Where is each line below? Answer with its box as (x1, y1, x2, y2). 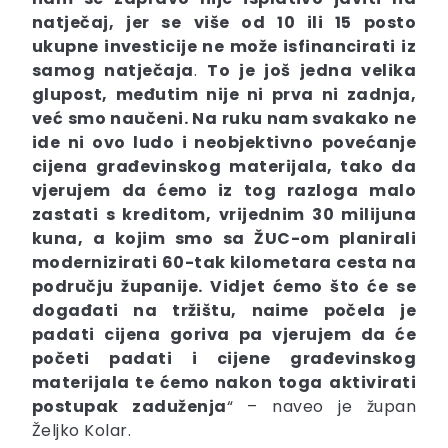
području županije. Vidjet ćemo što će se (32, 275, 416, 299)
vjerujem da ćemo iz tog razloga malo (32, 179, 416, 203)
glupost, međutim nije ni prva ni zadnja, (32, 83, 416, 107)
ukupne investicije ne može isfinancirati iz (32, 35, 416, 59)
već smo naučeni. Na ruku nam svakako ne (32, 107, 416, 131)
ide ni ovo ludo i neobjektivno (32, 131, 314, 155)
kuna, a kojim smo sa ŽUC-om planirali (32, 227, 416, 251)
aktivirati (329, 371, 416, 395)
